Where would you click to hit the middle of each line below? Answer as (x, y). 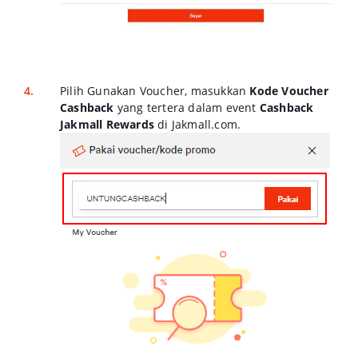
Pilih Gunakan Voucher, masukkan (155, 90)
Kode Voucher (289, 90)
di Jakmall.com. (198, 124)
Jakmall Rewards (107, 124)
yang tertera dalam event (187, 107)
